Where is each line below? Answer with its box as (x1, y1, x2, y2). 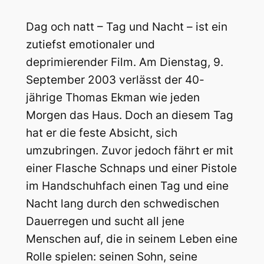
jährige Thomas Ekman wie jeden (25, 91, 200, 105)
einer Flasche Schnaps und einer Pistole (25, 161, 237, 176)
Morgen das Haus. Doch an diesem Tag (25, 108, 233, 123)
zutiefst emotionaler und (25, 38, 155, 52)
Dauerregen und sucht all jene (25, 214, 184, 229)
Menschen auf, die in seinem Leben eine (25, 232, 237, 246)
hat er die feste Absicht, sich (25, 126, 177, 140)
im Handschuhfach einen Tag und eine (25, 179, 229, 193)
